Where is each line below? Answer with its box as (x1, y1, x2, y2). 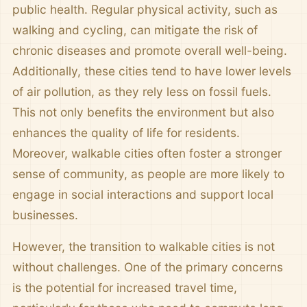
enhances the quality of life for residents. (12, 125, 240, 140)
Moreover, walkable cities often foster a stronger (12, 146, 282, 161)
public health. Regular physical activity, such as (12, 2, 278, 17)
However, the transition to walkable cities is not (12, 239, 275, 254)
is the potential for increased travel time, (12, 280, 237, 295)
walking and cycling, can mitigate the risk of (12, 23, 258, 38)
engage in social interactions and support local (12, 187, 273, 202)
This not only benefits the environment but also (12, 105, 274, 120)
